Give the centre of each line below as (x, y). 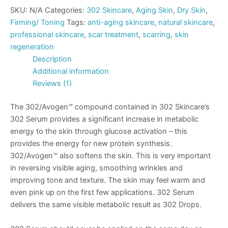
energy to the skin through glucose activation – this (99, 132)
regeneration (32, 47)
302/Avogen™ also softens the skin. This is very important (110, 156)
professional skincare (47, 35)
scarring (156, 35)
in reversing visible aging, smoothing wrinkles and (96, 168)
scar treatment (113, 35)
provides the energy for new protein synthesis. (91, 144)
